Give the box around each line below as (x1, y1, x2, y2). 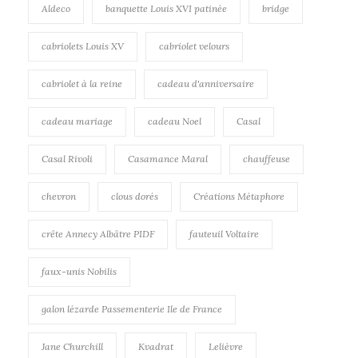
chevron (42, 189, 76, 202)
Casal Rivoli (42, 152, 93, 165)
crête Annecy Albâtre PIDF (42, 227, 154, 240)
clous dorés (111, 189, 158, 202)
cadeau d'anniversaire (157, 77, 254, 89)
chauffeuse (243, 152, 290, 165)
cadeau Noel (148, 114, 201, 127)
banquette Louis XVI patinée (105, 2, 227, 14)
